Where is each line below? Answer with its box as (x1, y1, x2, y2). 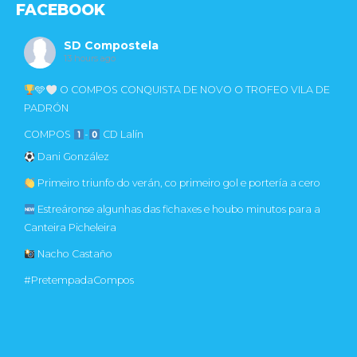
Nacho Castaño (37, 248, 113, 261)
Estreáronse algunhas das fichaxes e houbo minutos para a (35, 203, 321, 216)
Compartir (108, 324, 150, 335)
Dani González (35, 151, 110, 163)
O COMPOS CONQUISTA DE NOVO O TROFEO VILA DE (57, 84, 330, 96)
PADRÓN (24, 102, 69, 115)
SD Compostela (64, 38, 159, 53)
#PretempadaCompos (24, 274, 134, 287)
